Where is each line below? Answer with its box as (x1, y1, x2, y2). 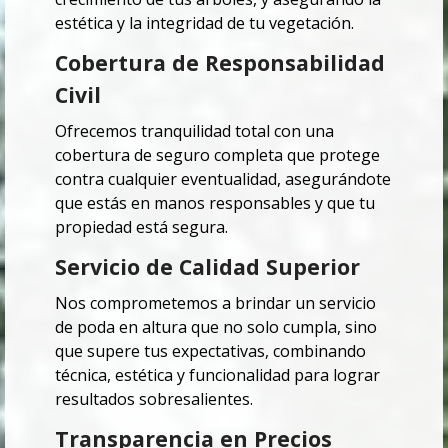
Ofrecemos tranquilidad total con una (55, 119, 334, 142)
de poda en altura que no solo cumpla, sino (55, 315, 377, 338)
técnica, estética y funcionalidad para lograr (55, 363, 380, 386)
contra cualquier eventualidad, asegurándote (55, 167, 391, 190)
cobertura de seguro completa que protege (55, 143, 380, 166)
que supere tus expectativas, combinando (55, 339, 366, 362)
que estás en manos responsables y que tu (55, 191, 375, 214)
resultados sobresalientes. (55, 387, 253, 410)
